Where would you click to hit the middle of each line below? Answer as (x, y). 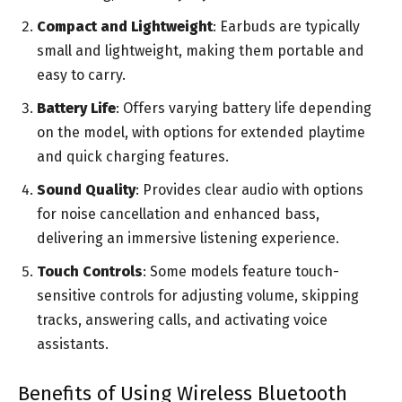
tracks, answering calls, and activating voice (182, 320)
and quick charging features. (133, 157)
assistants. (73, 345)
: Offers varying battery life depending (244, 109)
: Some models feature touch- (241, 272)
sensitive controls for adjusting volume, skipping (198, 296)
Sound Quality (86, 190)
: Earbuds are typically (286, 27)
